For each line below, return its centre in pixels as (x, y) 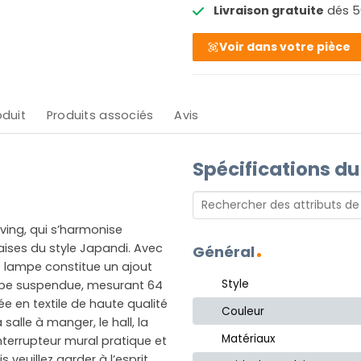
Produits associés (100, 116)
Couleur (243, 311)
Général (224, 251)
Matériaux (249, 338)
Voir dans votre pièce (285, 46)
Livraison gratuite (268, 10)
